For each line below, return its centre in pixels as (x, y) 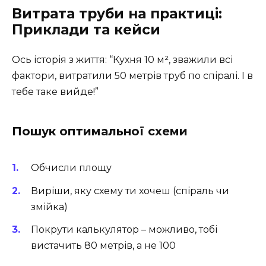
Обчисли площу (71, 168)
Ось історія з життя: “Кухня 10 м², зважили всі (122, 60)
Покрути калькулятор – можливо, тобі (124, 229)
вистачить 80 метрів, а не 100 (103, 245)
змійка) (49, 207)
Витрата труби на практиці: (117, 14)
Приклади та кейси (86, 30)
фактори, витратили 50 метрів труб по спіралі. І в (132, 76)
